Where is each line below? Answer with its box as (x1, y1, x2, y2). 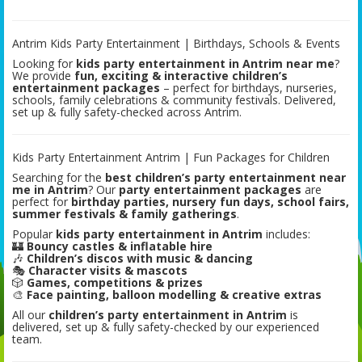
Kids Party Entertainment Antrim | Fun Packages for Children (12, 149, 330, 166)
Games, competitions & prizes (27, 275, 203, 291)
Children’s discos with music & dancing (27, 250, 253, 267)
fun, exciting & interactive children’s (74, 68, 288, 84)
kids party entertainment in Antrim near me (76, 56, 335, 72)
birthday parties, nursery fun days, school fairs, (71, 194, 349, 210)
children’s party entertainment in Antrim (48, 307, 287, 323)
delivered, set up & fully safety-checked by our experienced (12, 319, 319, 335)
